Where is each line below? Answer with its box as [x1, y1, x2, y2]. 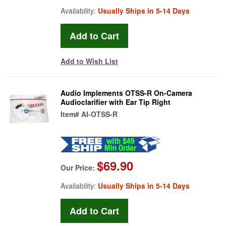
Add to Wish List [61, 55, 118, 66]
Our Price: [61, 162, 97, 173]
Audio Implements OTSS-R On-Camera [61, 87, 192, 98]
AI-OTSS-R [81, 108, 118, 119]
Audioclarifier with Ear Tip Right [61, 96, 171, 107]
